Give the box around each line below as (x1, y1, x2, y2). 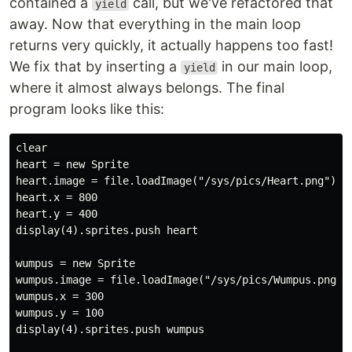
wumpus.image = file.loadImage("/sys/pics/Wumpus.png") (16, 273, 349, 286)
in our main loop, (218, 58, 333, 75)
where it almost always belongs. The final (9, 79, 284, 96)
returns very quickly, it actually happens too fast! (9, 37, 333, 53)
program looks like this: (9, 101, 164, 117)
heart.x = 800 (16, 191, 97, 203)
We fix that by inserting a (9, 58, 181, 75)
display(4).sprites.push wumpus (16, 323, 204, 335)
